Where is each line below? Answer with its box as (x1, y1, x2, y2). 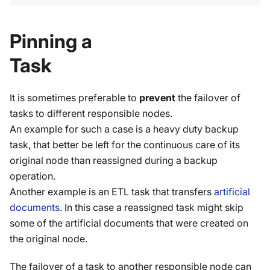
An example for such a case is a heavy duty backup (10, 123, 239, 136)
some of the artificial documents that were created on (10, 217, 248, 230)
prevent (139, 92, 175, 104)
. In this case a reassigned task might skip (60, 201, 243, 214)
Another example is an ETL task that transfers (10, 186, 214, 198)
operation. (10, 170, 55, 183)
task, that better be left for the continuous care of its (10, 139, 240, 151)
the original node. (10, 233, 87, 245)
